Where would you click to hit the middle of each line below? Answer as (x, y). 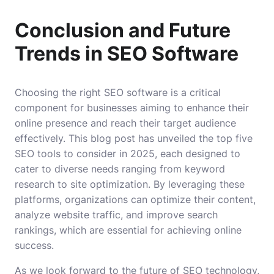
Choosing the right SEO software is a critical (118, 93)
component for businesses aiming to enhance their (132, 108)
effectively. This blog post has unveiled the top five (134, 139)
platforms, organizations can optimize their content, (135, 200)
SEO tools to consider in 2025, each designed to (128, 154)
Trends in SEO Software (127, 54)
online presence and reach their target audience (125, 123)
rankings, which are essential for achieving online (128, 230)
